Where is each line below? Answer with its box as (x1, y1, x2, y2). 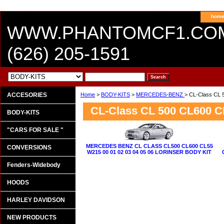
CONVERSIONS (7, 144, 51, 151)
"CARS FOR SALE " (7, 126, 63, 133)
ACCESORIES (7, 91, 47, 98)
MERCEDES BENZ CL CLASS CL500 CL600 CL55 (85, 143, 213, 149)
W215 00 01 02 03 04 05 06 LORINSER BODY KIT (87, 149, 211, 155)
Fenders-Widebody (7, 161, 60, 168)
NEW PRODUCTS (7, 214, 56, 221)
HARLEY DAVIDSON (7, 196, 65, 203)
